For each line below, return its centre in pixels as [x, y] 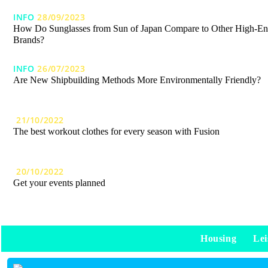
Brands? [29, 40]
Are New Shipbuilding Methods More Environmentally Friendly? [137, 80]
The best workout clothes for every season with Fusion [116, 132]
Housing [218, 238]
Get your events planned [59, 183]
